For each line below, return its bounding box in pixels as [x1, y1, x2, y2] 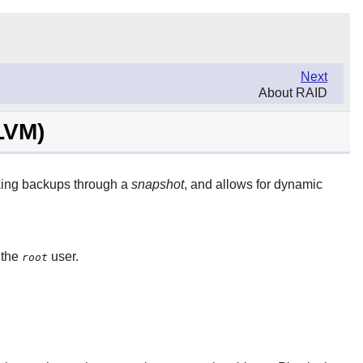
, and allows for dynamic [183, 177, 322, 191]
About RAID [258, 85, 327, 100]
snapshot [130, 177, 184, 191]
